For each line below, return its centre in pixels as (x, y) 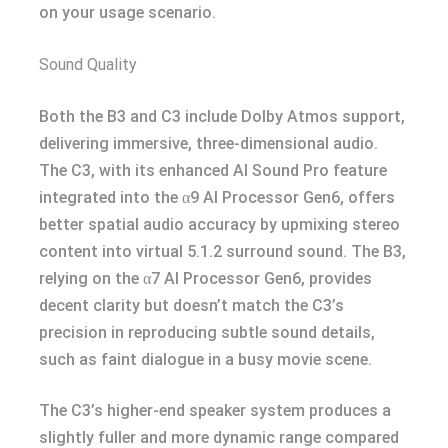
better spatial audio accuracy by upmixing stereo (219, 224)
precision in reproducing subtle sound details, (207, 332)
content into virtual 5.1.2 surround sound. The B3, (222, 251)
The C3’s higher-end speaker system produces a (215, 410)
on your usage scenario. (127, 12)
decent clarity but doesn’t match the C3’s (191, 305)
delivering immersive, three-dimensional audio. (208, 143)
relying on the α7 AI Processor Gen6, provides (205, 278)
